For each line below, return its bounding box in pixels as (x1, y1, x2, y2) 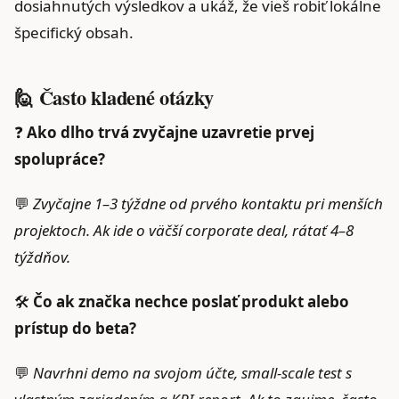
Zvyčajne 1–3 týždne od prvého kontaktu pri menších (33, 192, 383, 214)
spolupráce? (14, 148, 105, 169)
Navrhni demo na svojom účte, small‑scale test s (33, 362, 352, 383)
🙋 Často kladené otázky (14, 82, 215, 112)
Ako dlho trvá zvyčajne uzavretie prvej (27, 121, 314, 142)
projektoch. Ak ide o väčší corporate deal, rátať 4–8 (14, 219, 354, 240)
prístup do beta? (14, 317, 136, 338)
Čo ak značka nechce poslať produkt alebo (33, 290, 349, 312)
